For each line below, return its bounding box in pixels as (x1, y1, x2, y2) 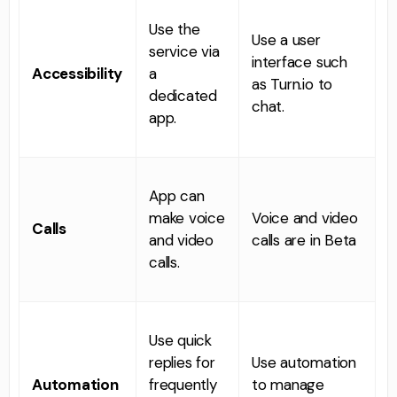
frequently (149, 374, 217, 394)
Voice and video (252, 207, 358, 228)
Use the (149, 19, 200, 39)
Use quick (149, 330, 213, 350)
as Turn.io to (252, 74, 333, 94)
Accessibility (32, 63, 123, 83)
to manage (252, 374, 325, 394)
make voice (149, 207, 225, 228)
